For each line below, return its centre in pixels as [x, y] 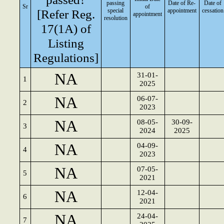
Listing [66, 43]
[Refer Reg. [66, 14]
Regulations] [66, 57]
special [116, 10]
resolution [116, 18]
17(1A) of [66, 28]
